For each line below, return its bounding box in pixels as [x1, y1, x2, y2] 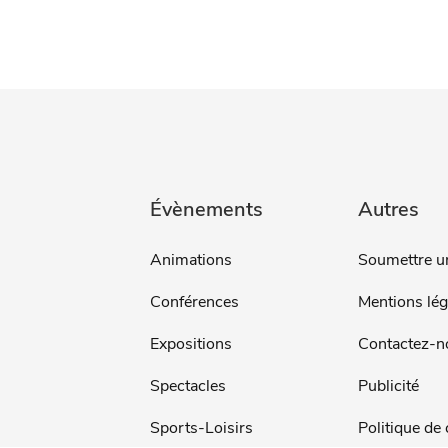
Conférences [149, 291, 239, 314]
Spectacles [149, 375, 226, 398]
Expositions [149, 333, 232, 356]
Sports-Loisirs [149, 417, 253, 440]
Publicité [358, 375, 420, 398]
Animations [149, 249, 232, 272]
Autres [358, 195, 420, 223]
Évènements [149, 195, 263, 223]
